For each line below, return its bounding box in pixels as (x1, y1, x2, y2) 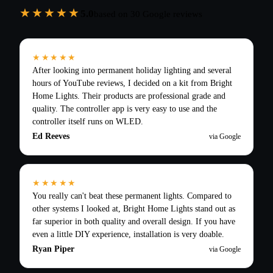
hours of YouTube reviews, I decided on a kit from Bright (32, 79, 232, 88)
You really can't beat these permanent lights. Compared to (32, 191, 232, 201)
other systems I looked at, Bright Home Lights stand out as (32, 204, 235, 214)
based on (94, 9, 130, 19)
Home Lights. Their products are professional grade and (32, 91, 225, 101)
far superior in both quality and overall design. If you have (32, 217, 235, 227)
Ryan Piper (32, 244, 74, 254)
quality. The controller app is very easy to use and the (32, 104, 217, 114)
